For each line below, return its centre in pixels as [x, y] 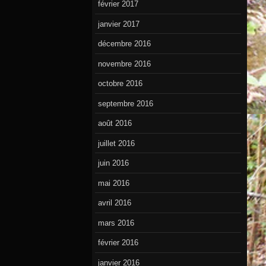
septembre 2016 [126, 103]
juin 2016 [114, 163]
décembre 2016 [125, 44]
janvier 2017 [119, 24]
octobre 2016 [121, 84]
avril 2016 [115, 203]
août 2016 [115, 123]
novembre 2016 [125, 64]
